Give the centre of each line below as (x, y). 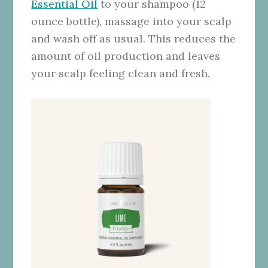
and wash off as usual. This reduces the (134, 38)
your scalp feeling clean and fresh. (121, 73)
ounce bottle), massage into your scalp (132, 21)
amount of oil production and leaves (126, 56)
